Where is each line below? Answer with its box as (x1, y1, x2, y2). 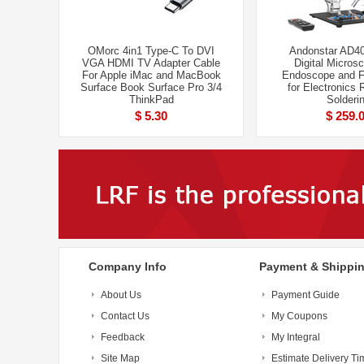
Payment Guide (271, 289, 340, 301)
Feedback (101, 331, 145, 343)
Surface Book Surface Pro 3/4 (80, 81, 222, 93)
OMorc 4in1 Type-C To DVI (88, 45, 214, 57)
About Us (101, 289, 141, 301)
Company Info (89, 260, 167, 273)
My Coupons (271, 310, 327, 322)
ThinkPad (128, 93, 174, 106)
